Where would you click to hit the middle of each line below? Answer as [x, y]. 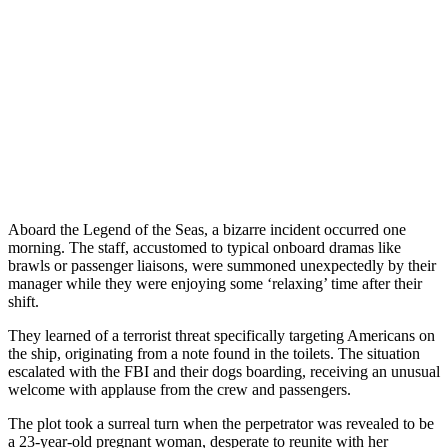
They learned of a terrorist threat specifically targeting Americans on [221, 335]
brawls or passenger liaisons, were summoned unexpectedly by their [222, 265]
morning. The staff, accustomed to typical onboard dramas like [204, 247]
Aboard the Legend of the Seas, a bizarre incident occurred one [207, 229]
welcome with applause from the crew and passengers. [179, 389]
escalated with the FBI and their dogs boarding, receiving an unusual [224, 371]
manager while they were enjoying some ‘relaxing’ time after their [215, 283]
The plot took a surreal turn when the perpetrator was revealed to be [221, 423]
